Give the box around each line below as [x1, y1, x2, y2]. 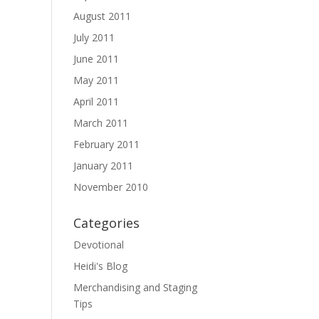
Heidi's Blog [73, 259, 128, 273]
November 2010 [73, 180, 149, 194]
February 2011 [73, 137, 140, 151]
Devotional [73, 238, 125, 251]
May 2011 [73, 73, 120, 87]
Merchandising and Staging [73, 281, 198, 294]
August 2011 [73, 9, 132, 23]
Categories [73, 214, 140, 231]
